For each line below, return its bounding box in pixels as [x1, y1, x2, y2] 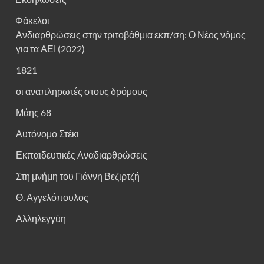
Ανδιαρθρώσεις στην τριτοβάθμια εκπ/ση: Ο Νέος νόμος [16, 29, 246, 41]
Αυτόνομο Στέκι [16, 128, 79, 140]
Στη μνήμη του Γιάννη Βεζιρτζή [16, 170, 140, 182]
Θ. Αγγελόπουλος [16, 192, 88, 203]
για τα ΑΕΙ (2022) [16, 43, 85, 55]
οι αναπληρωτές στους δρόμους [16, 85, 147, 97]
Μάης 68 [16, 107, 51, 118]
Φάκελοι [15, 15, 49, 27]
